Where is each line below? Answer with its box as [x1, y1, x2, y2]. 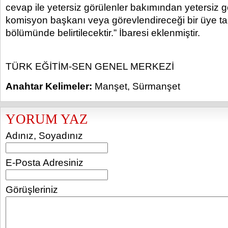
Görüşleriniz [6, 184, 58, 195]
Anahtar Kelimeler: [6, 81, 92, 92]
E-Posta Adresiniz [6, 157, 83, 168]
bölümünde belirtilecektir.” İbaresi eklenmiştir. [6, 27, 200, 38]
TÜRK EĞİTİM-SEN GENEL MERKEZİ [6, 61, 174, 72]
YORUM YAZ [6, 111, 88, 127]
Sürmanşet [132, 81, 180, 92]
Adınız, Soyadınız [6, 130, 83, 141]
